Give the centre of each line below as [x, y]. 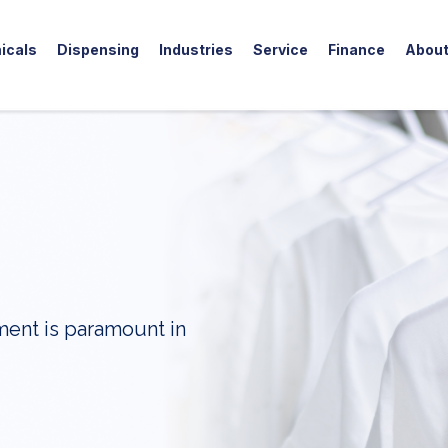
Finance [356, 49]
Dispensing [98, 49]
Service [280, 49]
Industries [196, 49]
